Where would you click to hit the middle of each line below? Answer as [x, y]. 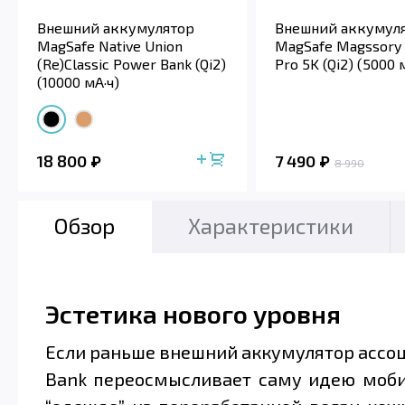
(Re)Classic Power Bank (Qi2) [132, 64]
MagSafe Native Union [110, 46]
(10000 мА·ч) [78, 82]
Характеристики [271, 225]
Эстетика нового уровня [193, 313]
